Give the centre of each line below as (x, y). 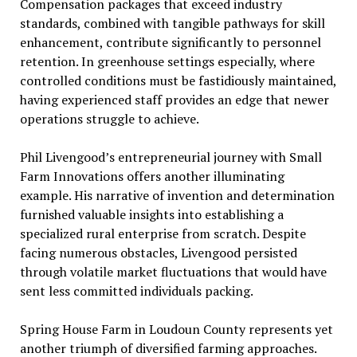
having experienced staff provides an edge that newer (174, 99)
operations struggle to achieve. (109, 118)
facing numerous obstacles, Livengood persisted (158, 252)
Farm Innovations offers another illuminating (152, 176)
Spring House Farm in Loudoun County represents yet (176, 329)
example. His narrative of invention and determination (177, 195)
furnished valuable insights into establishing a (151, 214)
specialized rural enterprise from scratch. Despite (163, 233)
